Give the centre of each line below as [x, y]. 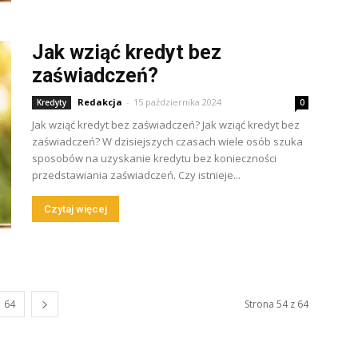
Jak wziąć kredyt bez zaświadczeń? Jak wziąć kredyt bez [166, 125]
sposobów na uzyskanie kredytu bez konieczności [154, 158]
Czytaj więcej [76, 209]
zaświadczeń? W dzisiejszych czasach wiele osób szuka [167, 141]
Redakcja [100, 102]
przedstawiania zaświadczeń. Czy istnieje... [136, 175]
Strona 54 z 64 [276, 304]
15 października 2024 [177, 102]
